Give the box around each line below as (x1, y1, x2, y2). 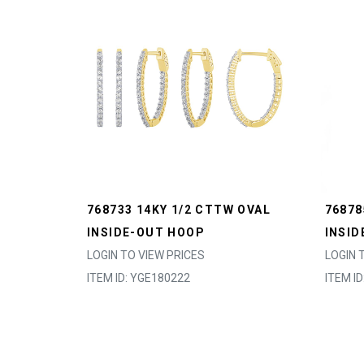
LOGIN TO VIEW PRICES (87, 249, 205, 262)
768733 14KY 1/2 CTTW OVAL (87, 203, 271, 216)
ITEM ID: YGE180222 (87, 271, 190, 284)
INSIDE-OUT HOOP (87, 226, 205, 239)
